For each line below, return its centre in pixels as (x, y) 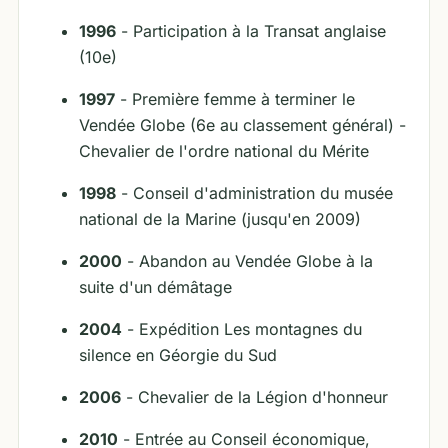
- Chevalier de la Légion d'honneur (254, 397)
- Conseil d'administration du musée (254, 193)
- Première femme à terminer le (235, 99)
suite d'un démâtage (155, 287)
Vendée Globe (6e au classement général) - (242, 125)
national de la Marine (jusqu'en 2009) (220, 219)
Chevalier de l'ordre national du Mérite (224, 151)
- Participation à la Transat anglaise (251, 31)
